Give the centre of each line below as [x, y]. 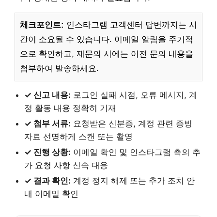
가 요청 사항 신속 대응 [66, 165]
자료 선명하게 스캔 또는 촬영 [78, 136]
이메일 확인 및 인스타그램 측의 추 [136, 152]
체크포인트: [42, 25]
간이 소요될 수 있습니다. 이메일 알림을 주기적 [107, 39]
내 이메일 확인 [51, 194]
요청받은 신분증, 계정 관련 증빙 [132, 123]
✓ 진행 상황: [47, 152]
